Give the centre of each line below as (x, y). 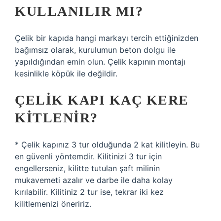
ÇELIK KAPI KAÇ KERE (102, 100)
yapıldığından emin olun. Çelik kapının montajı (100, 62)
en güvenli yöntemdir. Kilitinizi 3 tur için (88, 156)
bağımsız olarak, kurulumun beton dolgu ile (95, 50)
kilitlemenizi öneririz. (53, 204)
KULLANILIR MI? (79, 11)
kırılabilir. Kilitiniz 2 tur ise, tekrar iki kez (89, 192)
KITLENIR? (56, 118)
